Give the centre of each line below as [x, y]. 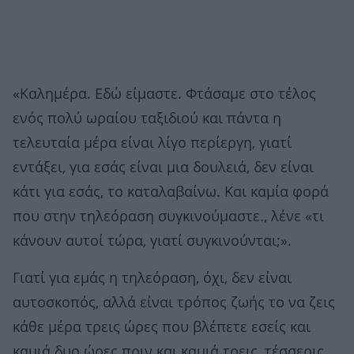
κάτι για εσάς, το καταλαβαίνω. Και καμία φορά [171, 192]
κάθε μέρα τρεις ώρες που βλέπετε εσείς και [162, 328]
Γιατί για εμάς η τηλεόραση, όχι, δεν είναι [152, 279]
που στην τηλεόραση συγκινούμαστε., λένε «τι [168, 217]
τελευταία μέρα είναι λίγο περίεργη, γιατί [152, 143]
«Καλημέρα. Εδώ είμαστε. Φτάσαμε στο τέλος [164, 94]
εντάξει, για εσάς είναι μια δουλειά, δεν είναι [163, 168]
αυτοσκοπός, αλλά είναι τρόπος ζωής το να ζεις [174, 303]
